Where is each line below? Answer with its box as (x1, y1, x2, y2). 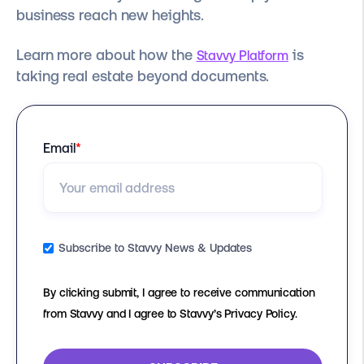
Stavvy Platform (196, 47, 288, 63)
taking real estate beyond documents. (16, 67, 270, 84)
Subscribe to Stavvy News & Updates (58, 241, 252, 255)
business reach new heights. (16, 6, 205, 24)
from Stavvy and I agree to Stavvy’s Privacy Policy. (43, 307, 297, 321)
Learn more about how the (16, 45, 197, 63)
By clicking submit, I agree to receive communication (43, 286, 315, 300)
